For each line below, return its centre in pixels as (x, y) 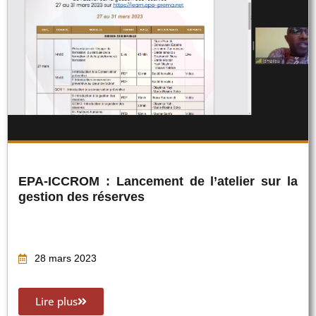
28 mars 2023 (65, 259)
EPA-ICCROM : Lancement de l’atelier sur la (158, 181)
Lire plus (56, 302)
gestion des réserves (81, 196)
